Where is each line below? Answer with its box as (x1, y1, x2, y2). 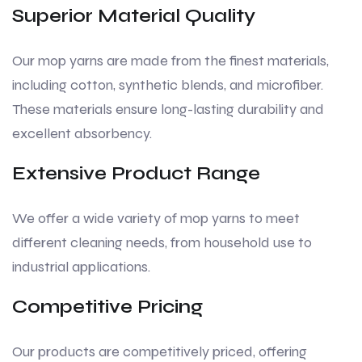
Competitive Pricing (12, 295, 203, 319)
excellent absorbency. (12, 124, 152, 143)
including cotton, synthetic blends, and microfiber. (12, 76, 323, 95)
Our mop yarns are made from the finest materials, (12, 52, 329, 70)
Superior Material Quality (12, 4, 255, 28)
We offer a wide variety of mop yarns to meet (12, 209, 300, 228)
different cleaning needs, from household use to (12, 234, 312, 252)
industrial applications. (12, 258, 150, 276)
